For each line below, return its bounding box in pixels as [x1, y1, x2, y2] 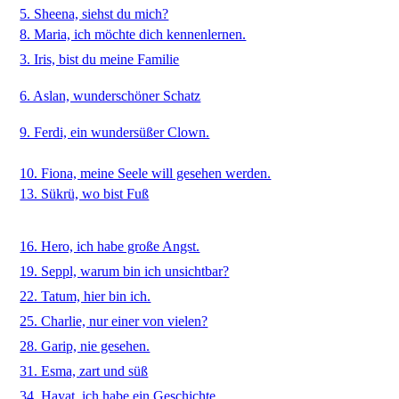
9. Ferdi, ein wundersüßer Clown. [20, 125, 210, 140]
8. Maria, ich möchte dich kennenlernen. [20, 27, 247, 42]
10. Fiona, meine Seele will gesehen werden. [20, 166, 272, 181]
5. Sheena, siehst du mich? [20, 6, 169, 21]
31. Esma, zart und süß [20, 363, 149, 379]
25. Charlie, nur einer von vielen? [20, 313, 208, 329]
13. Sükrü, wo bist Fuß [20, 186, 150, 201]
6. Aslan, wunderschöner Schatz [20, 88, 201, 103]
